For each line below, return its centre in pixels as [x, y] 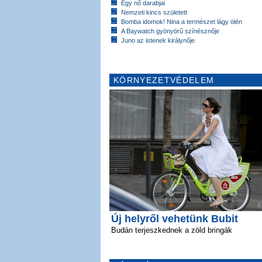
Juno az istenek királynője [158, 40]
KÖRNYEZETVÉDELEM [164, 80]
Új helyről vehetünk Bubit [175, 219]
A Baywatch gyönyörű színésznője [170, 31]
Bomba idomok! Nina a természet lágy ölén [182, 22]
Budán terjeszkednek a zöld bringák [172, 230]
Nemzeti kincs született [154, 12]
